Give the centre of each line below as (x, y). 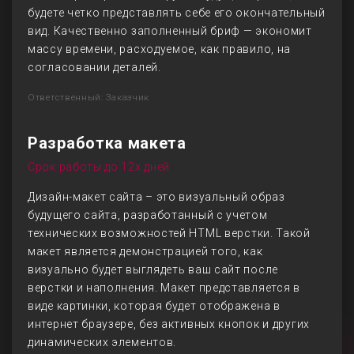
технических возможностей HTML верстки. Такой (169, 233)
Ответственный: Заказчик (89, 97)
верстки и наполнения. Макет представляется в (164, 288)
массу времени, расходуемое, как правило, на (160, 49)
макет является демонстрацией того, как (145, 251)
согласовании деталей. (94, 67)
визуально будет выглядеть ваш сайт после (153, 269)
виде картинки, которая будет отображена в (154, 306)
